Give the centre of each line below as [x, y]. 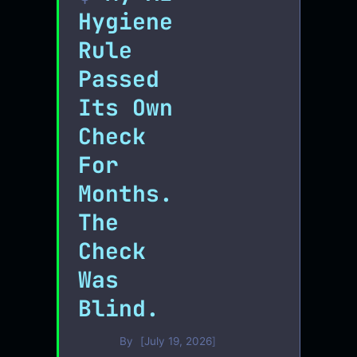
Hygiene [126, 21]
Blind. [119, 308]
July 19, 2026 [178, 341]
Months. [126, 193]
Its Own [126, 107]
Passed [119, 78]
